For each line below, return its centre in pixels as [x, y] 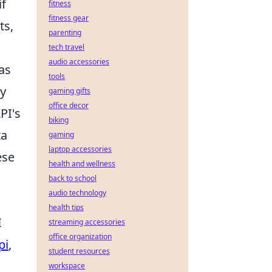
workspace [67, 266]
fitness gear [69, 18]
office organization [80, 236]
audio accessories [79, 62]
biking [59, 120]
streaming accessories [87, 222]
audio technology [77, 193]
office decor [69, 105]
